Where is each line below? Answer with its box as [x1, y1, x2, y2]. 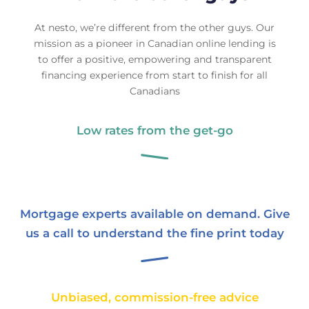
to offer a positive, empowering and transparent [37, 53, 272, 66]
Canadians [129, 85, 180, 98]
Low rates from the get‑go [76, 123, 233, 138]
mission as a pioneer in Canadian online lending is [33, 37, 276, 50]
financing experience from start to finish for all [41, 69, 268, 82]
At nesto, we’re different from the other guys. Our [34, 21, 275, 34]
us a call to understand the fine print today [25, 226, 284, 240]
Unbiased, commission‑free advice [50, 290, 259, 304]
